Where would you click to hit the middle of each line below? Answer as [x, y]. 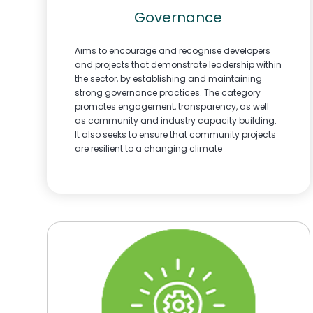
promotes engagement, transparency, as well [172, 106]
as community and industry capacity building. [176, 120]
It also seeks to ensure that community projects [175, 134]
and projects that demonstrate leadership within [178, 64]
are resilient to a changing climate [148, 148]
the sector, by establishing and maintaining [168, 78]
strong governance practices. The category [168, 92]
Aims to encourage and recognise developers [173, 50]
